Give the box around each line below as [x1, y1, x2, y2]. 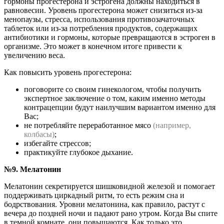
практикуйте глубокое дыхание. [24, 148, 133, 157]
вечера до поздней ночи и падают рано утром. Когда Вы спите [4, 209, 217, 218]
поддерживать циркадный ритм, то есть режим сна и [4, 191, 184, 200]
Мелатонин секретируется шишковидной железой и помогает [4, 182, 215, 191]
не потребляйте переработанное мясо [24, 121, 153, 130]
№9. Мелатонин [4, 165, 61, 174]
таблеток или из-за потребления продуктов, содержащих [4, 24, 197, 33]
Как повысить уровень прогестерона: [4, 68, 131, 77]
